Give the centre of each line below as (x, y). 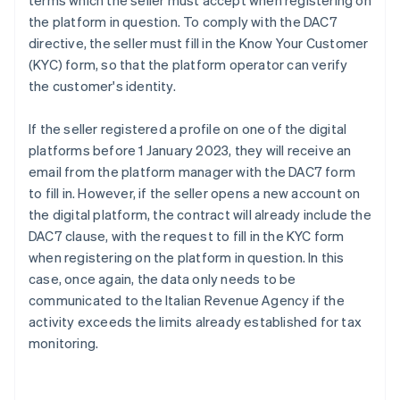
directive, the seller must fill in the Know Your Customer (199, 43)
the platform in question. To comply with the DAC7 (183, 22)
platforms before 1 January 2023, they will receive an (190, 150)
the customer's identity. (102, 86)
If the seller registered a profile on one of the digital (188, 129)
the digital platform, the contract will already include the (200, 215)
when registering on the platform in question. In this (187, 258)
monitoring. (64, 343)
